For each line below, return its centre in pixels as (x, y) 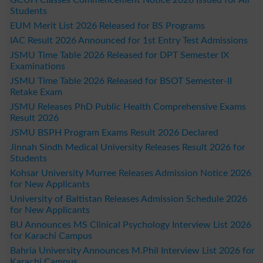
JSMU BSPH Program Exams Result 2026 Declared (114, 132)
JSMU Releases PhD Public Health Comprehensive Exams (128, 107)
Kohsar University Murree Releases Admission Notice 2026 (130, 173)
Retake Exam (36, 92)
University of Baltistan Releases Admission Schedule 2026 (128, 199)
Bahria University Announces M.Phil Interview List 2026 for (132, 250)
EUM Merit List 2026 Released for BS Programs (107, 26)
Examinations (37, 66)
